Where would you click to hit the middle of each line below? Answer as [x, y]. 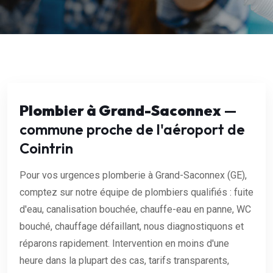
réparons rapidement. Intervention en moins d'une [124, 244]
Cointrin [46, 148]
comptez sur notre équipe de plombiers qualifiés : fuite [136, 193]
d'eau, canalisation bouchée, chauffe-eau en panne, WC [135, 210]
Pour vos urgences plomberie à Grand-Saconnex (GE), [133, 175]
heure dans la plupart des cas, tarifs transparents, [124, 261]
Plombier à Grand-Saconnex [120, 111]
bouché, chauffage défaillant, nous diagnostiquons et [132, 227]
